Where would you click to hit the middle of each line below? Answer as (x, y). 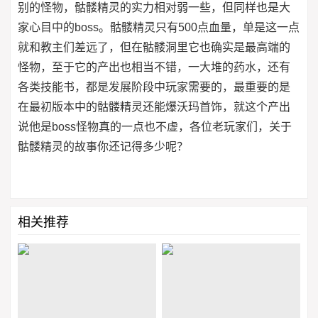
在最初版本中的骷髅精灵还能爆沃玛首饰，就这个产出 (154, 107)
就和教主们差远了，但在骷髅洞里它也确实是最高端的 (154, 47)
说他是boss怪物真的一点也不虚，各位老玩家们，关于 (155, 127)
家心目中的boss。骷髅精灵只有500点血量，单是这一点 (159, 27)
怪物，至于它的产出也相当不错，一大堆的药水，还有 (154, 67)
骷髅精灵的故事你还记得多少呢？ (103, 147)
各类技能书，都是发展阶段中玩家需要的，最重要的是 (154, 87)
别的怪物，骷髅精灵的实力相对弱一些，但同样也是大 (154, 7)
